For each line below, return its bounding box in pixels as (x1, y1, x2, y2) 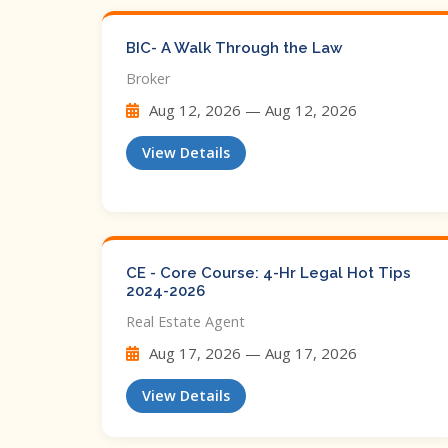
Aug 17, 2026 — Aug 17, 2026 (145, 343, 357, 363)
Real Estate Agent (126, 312, 245, 331)
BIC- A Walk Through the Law (126, 39, 342, 57)
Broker (126, 69, 170, 88)
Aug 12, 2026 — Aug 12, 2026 (145, 100, 357, 120)
